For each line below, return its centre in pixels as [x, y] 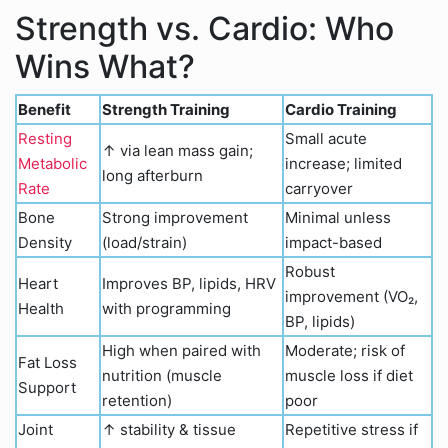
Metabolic [52, 163]
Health [41, 308]
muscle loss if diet [349, 375]
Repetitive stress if [351, 429]
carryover [319, 188]
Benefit [44, 109]
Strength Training [166, 109]
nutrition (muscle [162, 375]
